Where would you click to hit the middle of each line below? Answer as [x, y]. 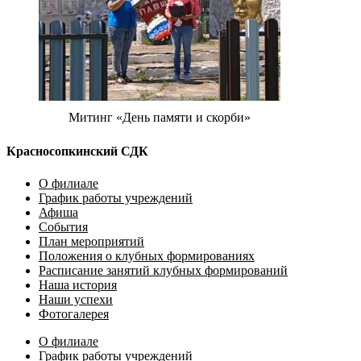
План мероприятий [91, 241]
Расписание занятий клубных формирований [163, 270]
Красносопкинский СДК [77, 151]
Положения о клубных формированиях [147, 255]
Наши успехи [76, 299]
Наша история [78, 284]
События [63, 226]
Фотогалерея [74, 313]
